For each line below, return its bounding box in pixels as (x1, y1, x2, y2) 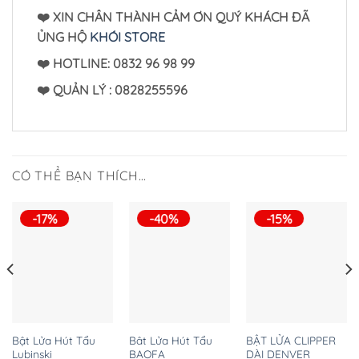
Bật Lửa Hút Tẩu (11, 333, 95, 347)
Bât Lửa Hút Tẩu (128, 333, 212, 347)
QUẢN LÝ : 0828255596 (53, 81, 188, 98)
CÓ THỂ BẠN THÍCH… (12, 167, 147, 184)
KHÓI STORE (90, 28, 165, 45)
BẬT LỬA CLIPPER (245, 333, 336, 347)
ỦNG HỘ (37, 28, 90, 45)
